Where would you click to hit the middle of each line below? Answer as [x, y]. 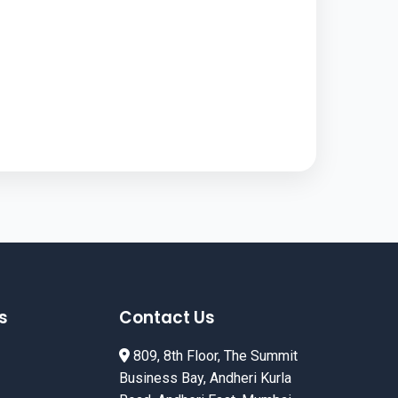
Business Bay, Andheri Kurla [205, 378]
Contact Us [167, 317]
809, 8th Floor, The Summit [214, 355]
